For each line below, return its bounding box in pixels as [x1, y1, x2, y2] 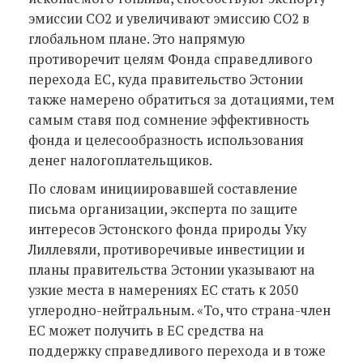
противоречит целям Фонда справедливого [28, 49, 313, 68]
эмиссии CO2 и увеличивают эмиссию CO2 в [28, 9, 310, 28]
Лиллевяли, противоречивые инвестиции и [28, 240, 305, 258]
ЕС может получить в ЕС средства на [28, 321, 264, 340]
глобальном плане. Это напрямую [28, 29, 245, 48]
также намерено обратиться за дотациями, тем [28, 90, 335, 109]
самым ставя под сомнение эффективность [28, 110, 310, 129]
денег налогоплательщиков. [28, 151, 215, 169]
